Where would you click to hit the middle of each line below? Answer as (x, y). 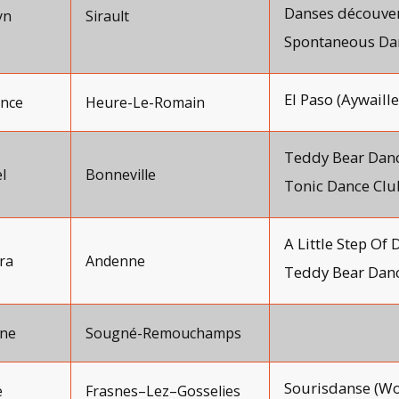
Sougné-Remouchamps (163, 333)
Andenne (115, 261)
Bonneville (121, 175)
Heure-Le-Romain (145, 102)
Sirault (107, 16)
